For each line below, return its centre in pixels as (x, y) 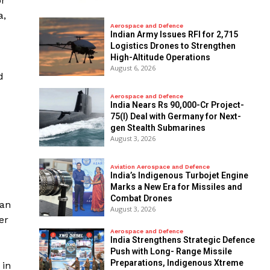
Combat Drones (141, 198)
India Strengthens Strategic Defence (182, 240)
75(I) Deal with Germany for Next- (175, 117)
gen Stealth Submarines (158, 128)
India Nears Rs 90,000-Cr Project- (177, 105)
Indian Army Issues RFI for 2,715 (174, 35)
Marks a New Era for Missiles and (176, 187)
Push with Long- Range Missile (171, 252)
